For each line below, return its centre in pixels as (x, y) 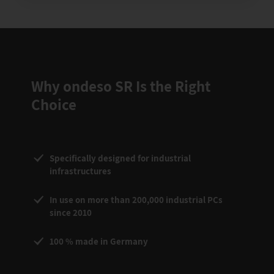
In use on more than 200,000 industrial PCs (136, 200)
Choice (54, 104)
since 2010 (71, 213)
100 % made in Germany (99, 241)
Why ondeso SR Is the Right (121, 86)
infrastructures (80, 171)
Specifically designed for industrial (120, 158)
